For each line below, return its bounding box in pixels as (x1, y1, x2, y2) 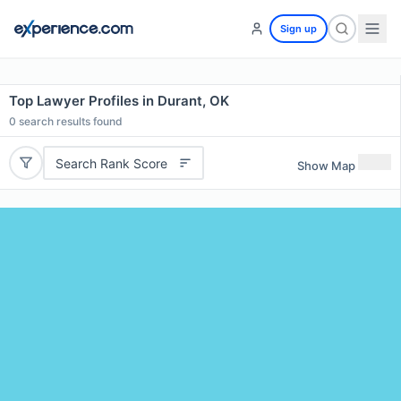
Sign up (280, 22, 317, 35)
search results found (16, 115, 123, 128)
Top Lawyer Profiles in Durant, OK (9, 92, 229, 109)
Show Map (297, 158, 355, 173)
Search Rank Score (55, 155, 167, 171)
